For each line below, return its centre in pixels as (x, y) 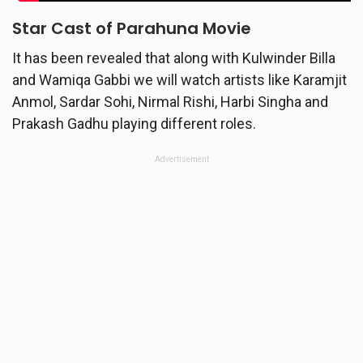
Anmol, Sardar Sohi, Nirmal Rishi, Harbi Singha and (170, 101)
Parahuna (158, 28)
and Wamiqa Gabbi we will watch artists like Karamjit (179, 79)
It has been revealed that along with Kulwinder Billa (174, 58)
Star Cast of (64, 28)
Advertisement (181, 159)
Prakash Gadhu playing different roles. (134, 123)
